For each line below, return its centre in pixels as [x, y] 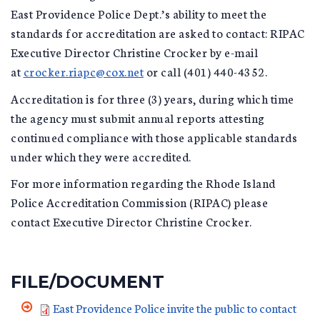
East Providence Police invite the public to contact [175, 307]
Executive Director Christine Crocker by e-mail [134, 52]
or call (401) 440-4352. [205, 71]
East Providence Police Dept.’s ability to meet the [139, 13]
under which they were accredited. [101, 156]
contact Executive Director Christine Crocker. [131, 221]
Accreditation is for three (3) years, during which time [152, 98]
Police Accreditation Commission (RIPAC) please [139, 202]
